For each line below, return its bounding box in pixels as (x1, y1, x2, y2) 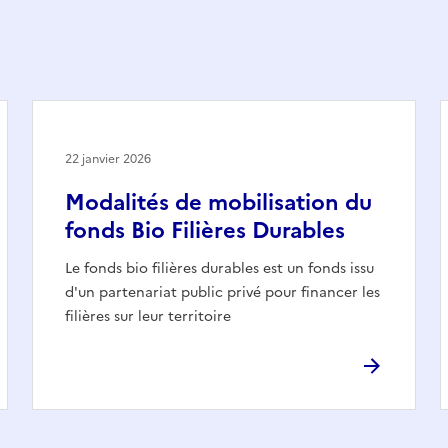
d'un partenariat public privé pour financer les (65, 281, 380, 303)
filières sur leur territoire (65, 305, 231, 327)
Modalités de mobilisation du (65, 185, 372, 219)
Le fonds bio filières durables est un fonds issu (65, 257, 374, 279)
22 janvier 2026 (65, 149, 151, 168)
